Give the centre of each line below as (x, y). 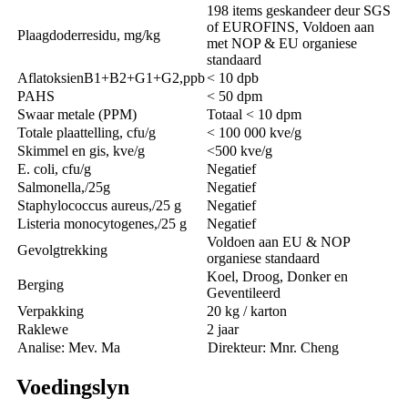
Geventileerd (244, 292)
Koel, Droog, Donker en (277, 276)
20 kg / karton (247, 311)
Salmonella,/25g (64, 187)
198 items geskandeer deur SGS (299, 10)
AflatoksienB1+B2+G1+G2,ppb (111, 77)
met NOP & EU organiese (282, 43)
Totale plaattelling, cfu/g (87, 132)
